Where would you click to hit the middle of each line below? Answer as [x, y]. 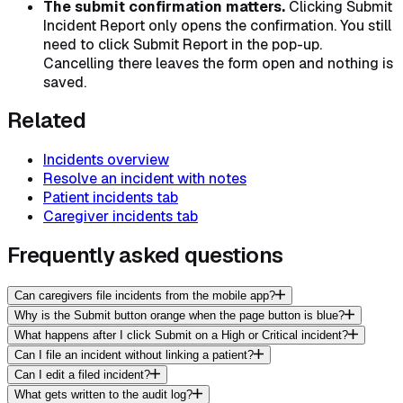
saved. [65, 82]
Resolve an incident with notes [145, 179]
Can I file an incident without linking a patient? [134, 355]
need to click [88, 44]
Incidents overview [106, 160]
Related [46, 121]
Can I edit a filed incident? [82, 375]
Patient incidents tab [111, 198]
